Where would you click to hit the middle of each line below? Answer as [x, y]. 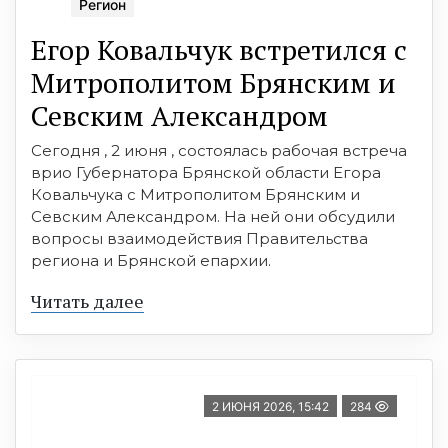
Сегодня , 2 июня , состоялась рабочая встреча [219, 151]
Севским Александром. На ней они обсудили [213, 217]
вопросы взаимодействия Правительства [199, 239]
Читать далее [87, 301]
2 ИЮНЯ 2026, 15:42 [270, 407]
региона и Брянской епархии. [155, 261]
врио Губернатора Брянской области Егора [206, 173]
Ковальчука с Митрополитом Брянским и [195, 195]
